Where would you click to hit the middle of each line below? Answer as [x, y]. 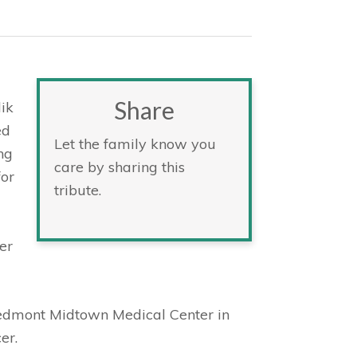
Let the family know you [135, 144]
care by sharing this [120, 167]
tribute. [78, 190]
